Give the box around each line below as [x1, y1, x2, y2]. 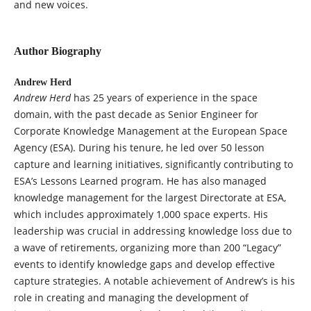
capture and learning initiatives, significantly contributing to [13, 158, 293, 171]
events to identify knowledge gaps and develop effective [13, 258, 275, 271]
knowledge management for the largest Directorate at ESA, [13, 191, 286, 205]
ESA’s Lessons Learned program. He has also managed [13, 174, 267, 188]
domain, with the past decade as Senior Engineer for [13, 108, 258, 121]
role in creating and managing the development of [13, 291, 249, 305]
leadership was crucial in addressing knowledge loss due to [13, 224, 292, 238]
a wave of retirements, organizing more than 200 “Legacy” [13, 241, 281, 255]
